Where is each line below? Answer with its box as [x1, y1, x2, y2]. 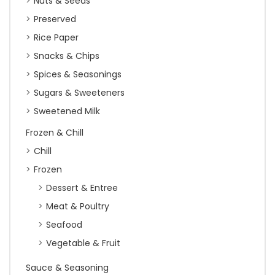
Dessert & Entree [46, 182, 118, 194]
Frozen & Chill [26, 126, 83, 139]
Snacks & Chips [34, 50, 99, 62]
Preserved [34, 13, 76, 25]
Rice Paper [34, 31, 79, 44]
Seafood [46, 219, 82, 231]
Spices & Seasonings [34, 68, 122, 80]
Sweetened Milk [34, 105, 100, 117]
